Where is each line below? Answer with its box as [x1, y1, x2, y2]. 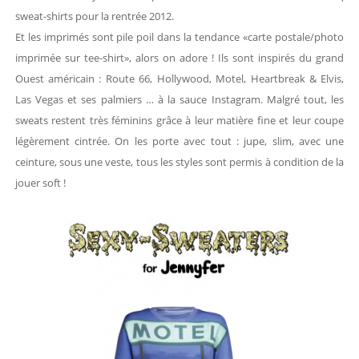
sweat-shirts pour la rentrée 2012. [14, 9, 174, 24]
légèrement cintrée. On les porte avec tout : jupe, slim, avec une [14, 134, 345, 149]
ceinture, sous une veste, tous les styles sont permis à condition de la [14, 155, 345, 170]
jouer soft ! [14, 175, 66, 191]
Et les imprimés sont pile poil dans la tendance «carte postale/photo [14, 30, 345, 45]
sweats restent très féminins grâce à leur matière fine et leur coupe [14, 113, 345, 128]
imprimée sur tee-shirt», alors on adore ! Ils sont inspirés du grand [14, 50, 345, 66]
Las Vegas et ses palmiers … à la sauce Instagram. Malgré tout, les [14, 92, 345, 107]
